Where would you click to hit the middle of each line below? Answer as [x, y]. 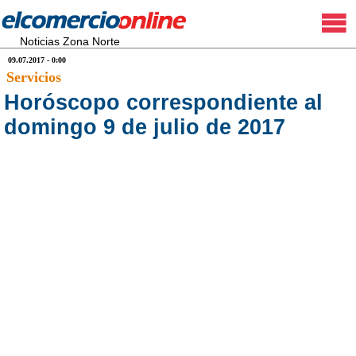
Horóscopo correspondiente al [163, 103]
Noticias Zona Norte [70, 41]
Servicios [34, 77]
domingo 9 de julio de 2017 [145, 127]
